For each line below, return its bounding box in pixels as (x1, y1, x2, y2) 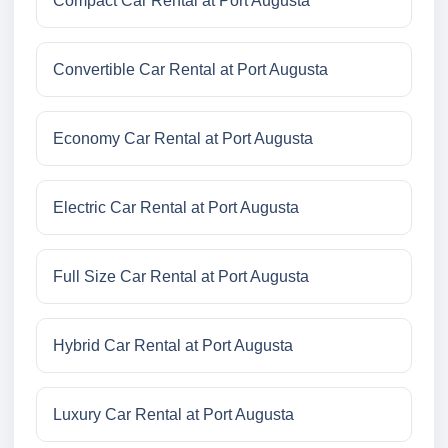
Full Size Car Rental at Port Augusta (53, 268, 309, 286)
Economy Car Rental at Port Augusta (53, 130, 313, 148)
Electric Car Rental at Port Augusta (53, 199, 299, 217)
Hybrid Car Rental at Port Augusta (53, 337, 293, 355)
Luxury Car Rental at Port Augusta (53, 406, 294, 424)
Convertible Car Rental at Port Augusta (53, 61, 328, 79)
